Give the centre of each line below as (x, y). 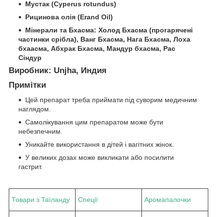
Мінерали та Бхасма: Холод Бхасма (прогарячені (109, 30)
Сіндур (30, 58)
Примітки (27, 85)
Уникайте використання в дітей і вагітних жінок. (100, 144)
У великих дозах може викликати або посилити (100, 157)
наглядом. (35, 109)
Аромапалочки (168, 199)
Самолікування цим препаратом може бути (94, 122)
